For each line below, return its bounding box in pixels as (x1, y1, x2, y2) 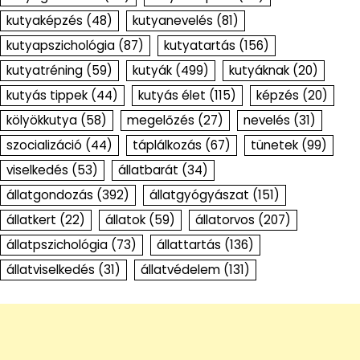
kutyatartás (164, 37, 235, 55)
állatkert (6, 211, 56, 229)
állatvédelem (141, 261, 220, 279)
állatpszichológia (6, 236, 108, 254)
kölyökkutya (6, 112, 77, 129)
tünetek (251, 137, 298, 154)
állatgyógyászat (149, 186, 249, 204)
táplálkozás (133, 137, 202, 154)
